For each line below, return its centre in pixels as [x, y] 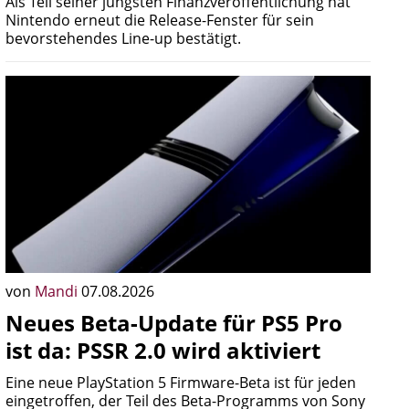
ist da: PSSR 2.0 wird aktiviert [163, 350]
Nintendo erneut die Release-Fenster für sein [160, 20]
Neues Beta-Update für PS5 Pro [174, 323]
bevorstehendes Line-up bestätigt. [123, 38]
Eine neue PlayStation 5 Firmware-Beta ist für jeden [181, 383]
